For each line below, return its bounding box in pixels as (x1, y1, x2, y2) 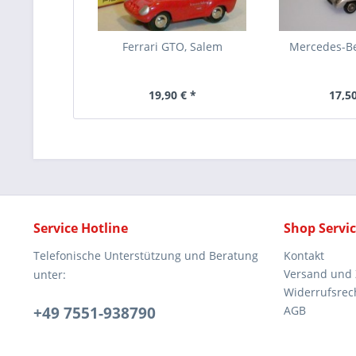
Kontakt (284, 248, 324, 263)
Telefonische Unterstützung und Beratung (33, 248, 258, 263)
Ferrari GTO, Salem (122, 39, 222, 54)
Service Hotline (33, 219, 128, 237)
